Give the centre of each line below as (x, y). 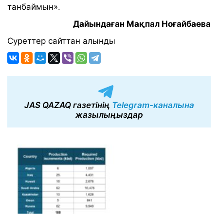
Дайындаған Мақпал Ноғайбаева (142, 24)
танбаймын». (34, 7)
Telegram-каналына (153, 105)
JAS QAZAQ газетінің (68, 105)
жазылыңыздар (109, 115)
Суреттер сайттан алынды (61, 41)
